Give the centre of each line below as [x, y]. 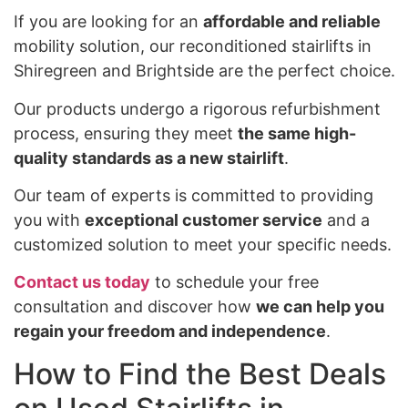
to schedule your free [235, 282]
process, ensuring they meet [126, 133]
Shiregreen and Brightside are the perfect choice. [204, 71]
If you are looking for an [108, 22]
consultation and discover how [135, 307]
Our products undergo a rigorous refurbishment [197, 108]
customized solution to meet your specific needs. [203, 245]
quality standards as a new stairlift [149, 158]
